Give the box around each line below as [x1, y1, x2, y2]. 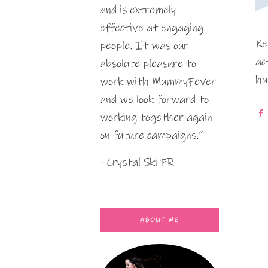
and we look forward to [100, 93, 209, 106]
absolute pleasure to [100, 57, 196, 71]
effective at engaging [100, 21, 203, 35]
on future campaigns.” [100, 129, 203, 142]
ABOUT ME [140, 216, 179, 224]
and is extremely [100, 3, 176, 17]
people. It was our [100, 39, 188, 53]
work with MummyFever [100, 75, 216, 89]
